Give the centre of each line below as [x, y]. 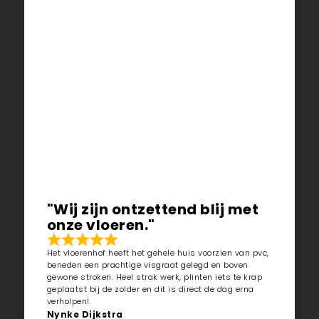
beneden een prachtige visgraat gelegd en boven [147, 265]
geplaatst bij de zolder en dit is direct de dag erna [150, 289]
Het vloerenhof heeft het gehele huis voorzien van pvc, [158, 252]
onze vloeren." [101, 225]
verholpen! [68, 301]
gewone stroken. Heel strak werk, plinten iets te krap [155, 277]
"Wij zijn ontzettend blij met [153, 209]
